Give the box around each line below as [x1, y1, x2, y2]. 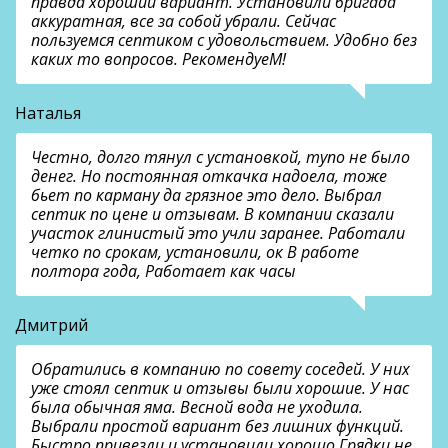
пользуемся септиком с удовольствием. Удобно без [31, 29, 417, 52]
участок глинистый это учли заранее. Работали [31, 222, 405, 245]
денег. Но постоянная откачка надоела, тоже [31, 165, 387, 188]
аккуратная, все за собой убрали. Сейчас [31, 10, 336, 33]
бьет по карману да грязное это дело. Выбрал [31, 184, 382, 207]
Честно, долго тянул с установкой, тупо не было [31, 146, 410, 169]
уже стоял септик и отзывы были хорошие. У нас [31, 377, 409, 400]
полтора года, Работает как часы [31, 260, 296, 283]
